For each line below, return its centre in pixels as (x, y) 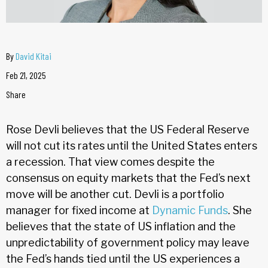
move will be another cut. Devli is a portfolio (115, 194)
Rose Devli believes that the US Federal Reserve (128, 129)
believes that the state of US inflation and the (121, 226)
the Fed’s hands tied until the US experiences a (123, 258)
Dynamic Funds (190, 210)
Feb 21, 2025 (26, 75)
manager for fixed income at (79, 210)
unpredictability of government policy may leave (128, 242)
